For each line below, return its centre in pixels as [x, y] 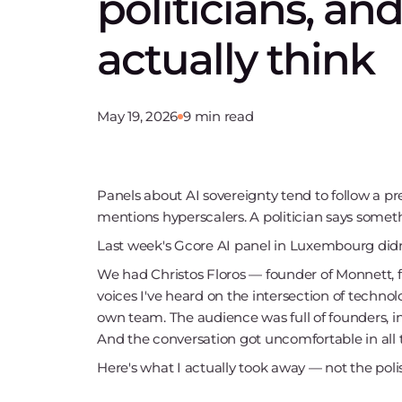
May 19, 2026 [137, 116]
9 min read [218, 116]
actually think [236, 59]
